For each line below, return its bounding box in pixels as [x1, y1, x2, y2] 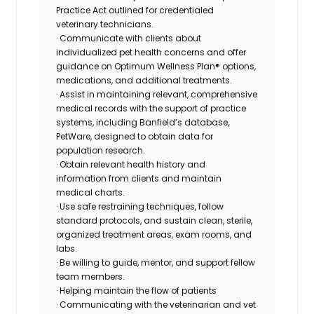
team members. [56, 270, 125, 282]
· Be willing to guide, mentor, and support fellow [56, 256, 256, 268]
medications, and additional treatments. [56, 74, 233, 86]
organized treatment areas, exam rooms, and [56, 228, 252, 240]
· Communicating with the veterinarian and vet [56, 298, 257, 310]
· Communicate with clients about [56, 32, 202, 44]
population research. [56, 144, 146, 156]
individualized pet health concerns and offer [56, 46, 247, 58]
